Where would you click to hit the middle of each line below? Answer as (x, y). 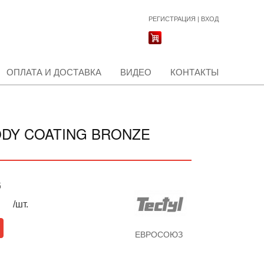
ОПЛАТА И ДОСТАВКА (54, 72)
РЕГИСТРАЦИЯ (172, 19)
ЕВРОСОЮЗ (159, 235)
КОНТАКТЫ (194, 72)
